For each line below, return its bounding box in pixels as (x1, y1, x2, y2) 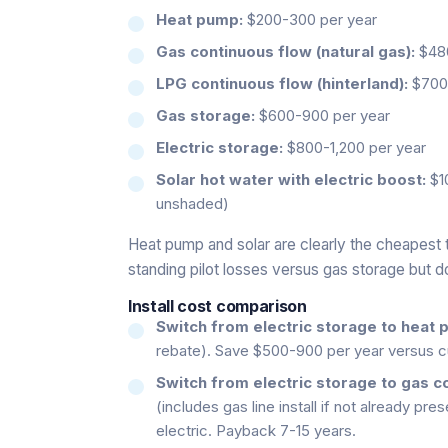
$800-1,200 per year (283, 137, 426, 157)
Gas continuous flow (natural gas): (156, 41, 415, 61)
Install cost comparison (128, 295, 307, 316)
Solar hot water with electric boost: (156, 169, 426, 189)
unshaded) (156, 193, 229, 213)
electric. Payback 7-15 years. (156, 420, 356, 440)
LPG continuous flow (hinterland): (156, 73, 408, 93)
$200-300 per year (243, 9, 377, 29)
